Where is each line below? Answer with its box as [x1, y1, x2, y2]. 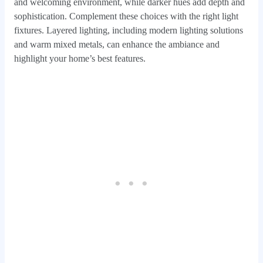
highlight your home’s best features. [14, 53, 146, 64]
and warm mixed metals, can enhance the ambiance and [14, 39, 220, 50]
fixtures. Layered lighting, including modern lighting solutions [14, 25, 243, 36]
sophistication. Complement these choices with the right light [14, 11, 238, 22]
